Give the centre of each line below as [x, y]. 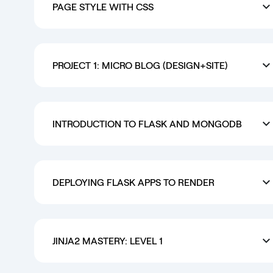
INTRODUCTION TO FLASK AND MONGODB [147, 123]
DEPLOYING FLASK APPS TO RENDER [133, 182]
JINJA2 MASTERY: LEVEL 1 [108, 240]
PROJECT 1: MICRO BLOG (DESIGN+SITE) [140, 65]
